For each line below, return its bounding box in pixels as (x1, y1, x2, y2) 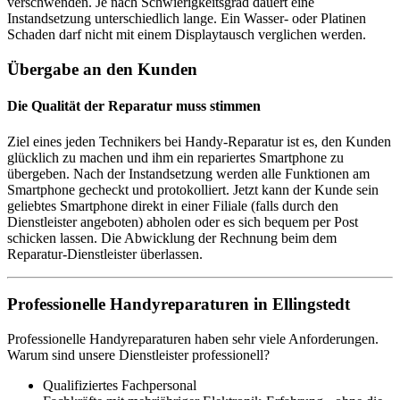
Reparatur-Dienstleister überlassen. (7, 246, 203, 262)
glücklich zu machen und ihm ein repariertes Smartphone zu (7, 149, 344, 165)
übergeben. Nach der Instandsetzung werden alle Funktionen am (7, 165, 370, 181)
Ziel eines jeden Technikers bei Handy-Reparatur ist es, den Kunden (7, 133, 391, 149)
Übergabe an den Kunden (7, 60, 197, 79)
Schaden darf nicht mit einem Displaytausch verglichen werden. (7, 27, 366, 43)
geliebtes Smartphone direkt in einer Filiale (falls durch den (7, 197, 338, 213)
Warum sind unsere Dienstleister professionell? (7, 346, 270, 362)
